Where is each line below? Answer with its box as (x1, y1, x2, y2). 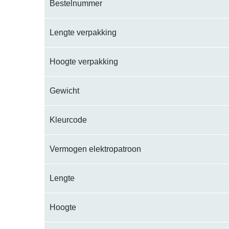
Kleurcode (50, 116, 87, 125)
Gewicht (50, 86, 79, 96)
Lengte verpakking (50, 28, 117, 37)
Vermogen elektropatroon (50, 145, 141, 154)
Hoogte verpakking (50, 57, 118, 66)
